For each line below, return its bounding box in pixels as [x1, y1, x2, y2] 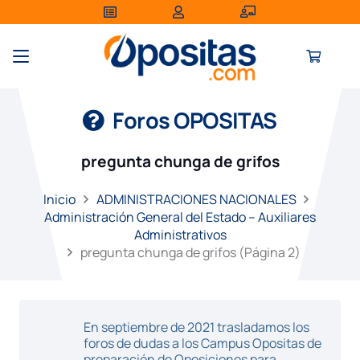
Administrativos [133, 226, 227, 243]
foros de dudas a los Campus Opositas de [84, 334, 321, 352]
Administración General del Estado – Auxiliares [44, 208, 316, 226]
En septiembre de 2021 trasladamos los [84, 318, 309, 336]
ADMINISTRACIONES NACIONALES [96, 190, 297, 208]
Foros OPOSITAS [112, 105, 277, 135]
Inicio [43, 190, 76, 208]
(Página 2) [235, 243, 301, 261]
